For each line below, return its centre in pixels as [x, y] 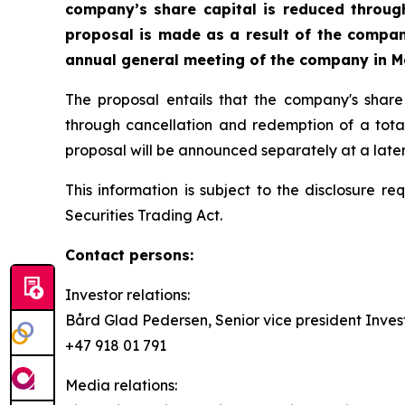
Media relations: [121, 386]
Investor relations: [127, 295]
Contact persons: [129, 255]
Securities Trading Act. [144, 216]
